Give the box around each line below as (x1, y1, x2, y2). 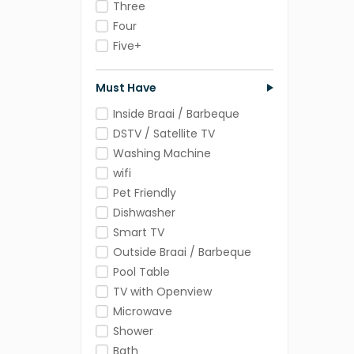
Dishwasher (113, 205, 175, 221)
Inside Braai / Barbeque (113, 106, 239, 122)
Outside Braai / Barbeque (113, 244, 251, 261)
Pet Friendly (113, 185, 176, 201)
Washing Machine (113, 145, 211, 162)
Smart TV (113, 224, 164, 241)
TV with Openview (113, 284, 212, 300)
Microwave (113, 303, 172, 320)
